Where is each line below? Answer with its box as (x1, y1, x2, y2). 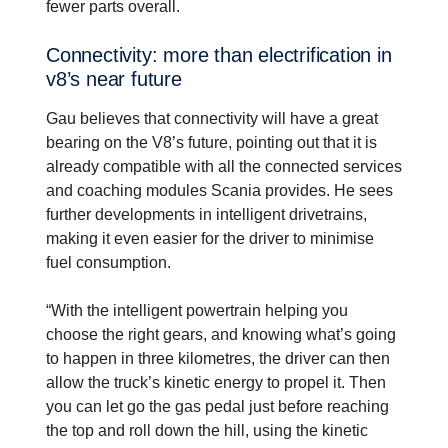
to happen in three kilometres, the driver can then (46, 349, 390, 367)
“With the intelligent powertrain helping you (46, 301, 348, 319)
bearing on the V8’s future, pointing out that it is (46, 133, 377, 151)
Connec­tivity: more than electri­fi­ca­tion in (46, 43, 60, 66)
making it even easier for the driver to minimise (46, 229, 374, 247)
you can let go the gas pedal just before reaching (46, 397, 389, 415)
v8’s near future (46, 67, 182, 90)
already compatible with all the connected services (46, 157, 402, 175)
